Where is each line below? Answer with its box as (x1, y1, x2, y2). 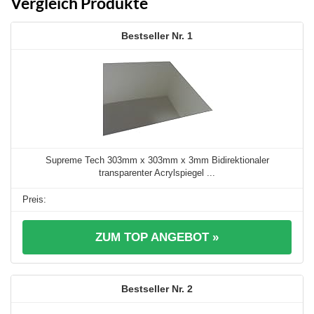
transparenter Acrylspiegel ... (99, 167, 215, 178)
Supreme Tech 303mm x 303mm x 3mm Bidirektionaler (45, 154, 269, 165)
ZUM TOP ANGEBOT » (95, 230, 219, 244)
